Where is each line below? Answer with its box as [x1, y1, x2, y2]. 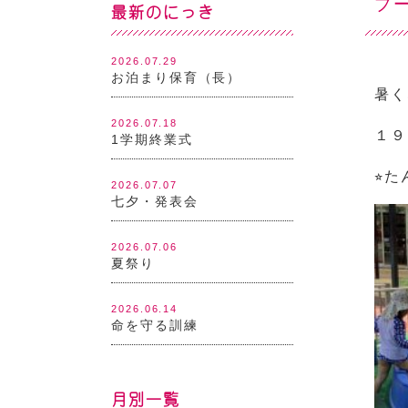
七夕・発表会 [111, 194, 199, 209]
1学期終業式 [111, 132, 193, 147]
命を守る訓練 [111, 318, 199, 332]
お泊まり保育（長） [111, 70, 242, 85]
